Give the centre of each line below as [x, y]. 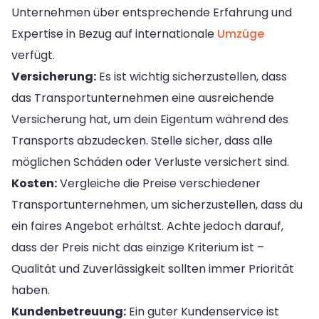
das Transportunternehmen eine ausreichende [143, 98]
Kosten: [34, 183]
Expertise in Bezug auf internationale [114, 33]
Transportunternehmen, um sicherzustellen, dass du [157, 204]
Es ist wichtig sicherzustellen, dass [192, 76]
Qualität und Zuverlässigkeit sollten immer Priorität [153, 268]
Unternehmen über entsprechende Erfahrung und [152, 12]
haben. [31, 290]
